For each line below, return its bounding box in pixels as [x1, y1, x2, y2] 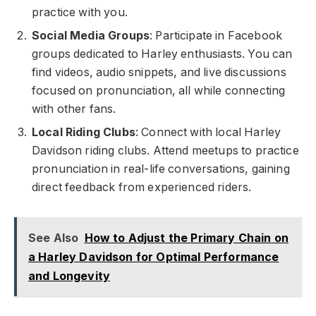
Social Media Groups [32, 28, 150, 42]
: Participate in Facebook [150, 28, 283, 42]
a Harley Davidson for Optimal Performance [28, 249, 279, 264]
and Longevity [28, 268, 111, 283]
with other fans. [32, 102, 116, 116]
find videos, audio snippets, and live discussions [32, 65, 286, 79]
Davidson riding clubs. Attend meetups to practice [32, 143, 299, 157]
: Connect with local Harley [135, 125, 281, 139]
